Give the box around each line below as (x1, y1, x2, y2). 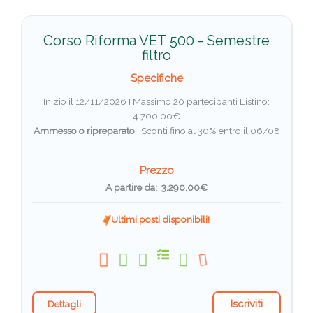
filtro (142, 46, 171, 64)
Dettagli (48, 298, 81, 310)
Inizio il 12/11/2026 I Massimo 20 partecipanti (43, 95, 240, 107)
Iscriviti (231, 297, 263, 310)
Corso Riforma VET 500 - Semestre (43, 31, 270, 49)
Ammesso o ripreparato (33, 124, 135, 136)
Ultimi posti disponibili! (109, 213, 210, 225)
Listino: (240, 95, 270, 107)
